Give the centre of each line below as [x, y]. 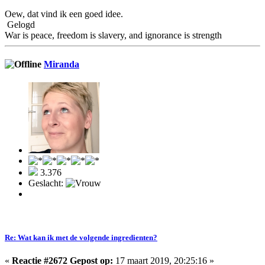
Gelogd [20, 24]
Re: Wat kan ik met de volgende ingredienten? [81, 237]
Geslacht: [47, 183]
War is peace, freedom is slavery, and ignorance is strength [113, 35]
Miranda [62, 64]
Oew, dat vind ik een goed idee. [64, 14]
